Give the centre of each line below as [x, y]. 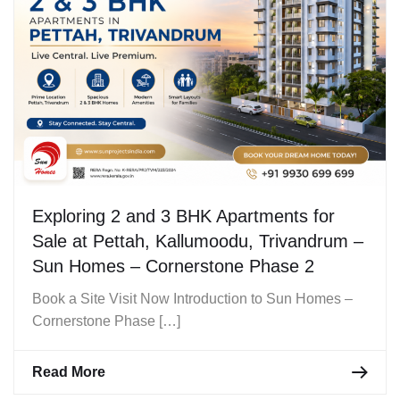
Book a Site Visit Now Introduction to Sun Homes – [192, 299]
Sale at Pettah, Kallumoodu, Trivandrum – [198, 242]
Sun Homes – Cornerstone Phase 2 [173, 267]
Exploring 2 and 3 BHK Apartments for [183, 217]
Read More [69, 372]
